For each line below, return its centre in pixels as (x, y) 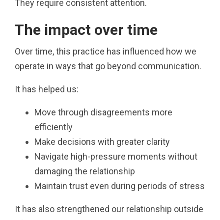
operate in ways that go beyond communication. (108, 66)
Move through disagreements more (103, 112)
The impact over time (86, 29)
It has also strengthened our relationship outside (109, 209)
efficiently (54, 127)
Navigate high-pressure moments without (116, 156)
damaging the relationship (85, 171)
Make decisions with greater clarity (102, 141)
